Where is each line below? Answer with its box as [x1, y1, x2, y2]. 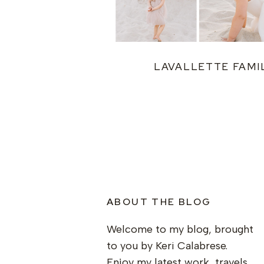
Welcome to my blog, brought [107, 223, 253, 236]
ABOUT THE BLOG [107, 196, 212, 208]
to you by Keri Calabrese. [107, 239, 227, 252]
